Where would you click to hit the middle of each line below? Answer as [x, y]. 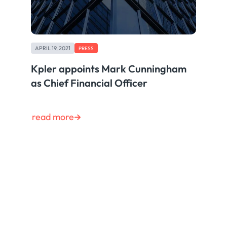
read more [53, 117]
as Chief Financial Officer [89, 83]
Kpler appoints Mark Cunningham [109, 69]
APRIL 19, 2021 [53, 48]
